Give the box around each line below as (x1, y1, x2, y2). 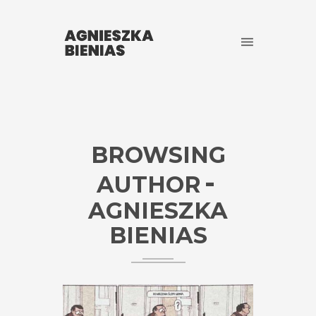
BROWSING (90, 140, 226, 169)
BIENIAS (109, 221, 207, 249)
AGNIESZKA (88, 196, 228, 224)
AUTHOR (96, 170, 201, 198)
